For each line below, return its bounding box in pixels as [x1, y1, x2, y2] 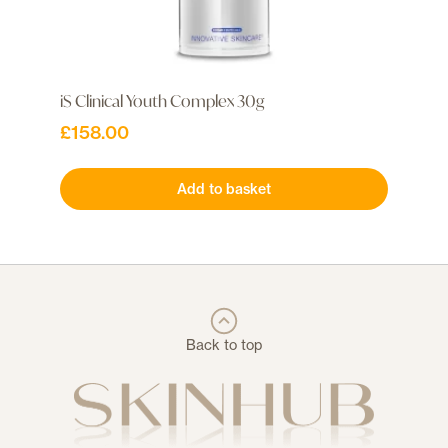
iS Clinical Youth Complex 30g [60, 89, 264, 111]
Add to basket [177, 179, 271, 198]
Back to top [186, 335, 262, 353]
